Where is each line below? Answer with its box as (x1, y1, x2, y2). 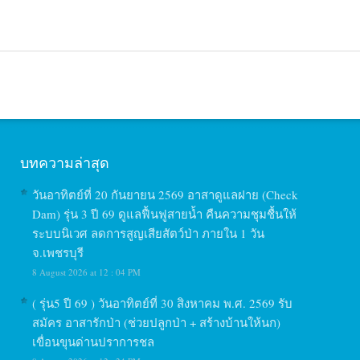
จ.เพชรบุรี (32, 244, 84, 260)
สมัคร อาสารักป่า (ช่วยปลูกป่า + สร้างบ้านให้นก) (32, 314, 281, 330)
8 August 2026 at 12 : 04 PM (32, 266, 141, 278)
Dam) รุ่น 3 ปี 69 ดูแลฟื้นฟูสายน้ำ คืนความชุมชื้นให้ (32, 206, 297, 222)
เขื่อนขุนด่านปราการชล (32, 333, 155, 350)
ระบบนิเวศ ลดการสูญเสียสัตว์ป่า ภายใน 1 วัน (32, 225, 265, 241)
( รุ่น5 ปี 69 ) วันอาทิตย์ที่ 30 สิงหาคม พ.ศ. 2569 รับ (32, 295, 293, 311)
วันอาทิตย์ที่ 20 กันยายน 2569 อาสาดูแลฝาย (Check (32, 186, 299, 202)
